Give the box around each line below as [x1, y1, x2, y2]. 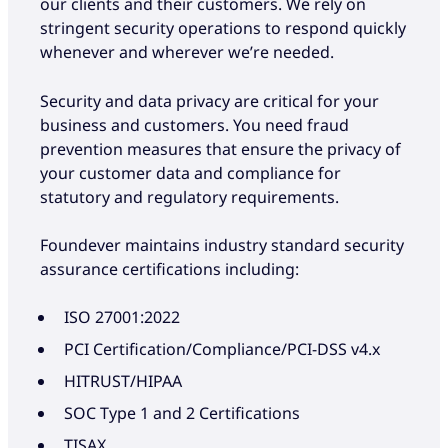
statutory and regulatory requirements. [40, 185, 339, 208]
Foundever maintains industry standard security [40, 233, 404, 256]
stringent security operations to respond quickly [40, 17, 406, 40]
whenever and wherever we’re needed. [40, 41, 334, 64]
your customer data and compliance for [40, 161, 341, 184]
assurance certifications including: [40, 257, 299, 280]
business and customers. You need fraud [40, 113, 349, 136]
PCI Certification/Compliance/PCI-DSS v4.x [64, 337, 380, 360]
